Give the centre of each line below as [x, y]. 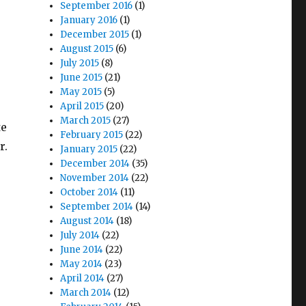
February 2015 [92, 135]
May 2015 [81, 92]
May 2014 [82, 264]
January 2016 [89, 20]
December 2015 [95, 34]
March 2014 [86, 292]
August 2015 [87, 48]
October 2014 [89, 192]
